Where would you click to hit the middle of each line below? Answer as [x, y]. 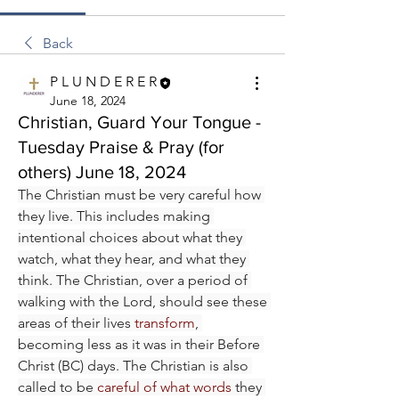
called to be [57, 387]
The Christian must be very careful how [139, 194]
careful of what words [164, 387]
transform [165, 322]
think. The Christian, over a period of [133, 280]
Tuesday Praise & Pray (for [121, 147]
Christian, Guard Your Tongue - [139, 122]
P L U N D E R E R [103, 82]
